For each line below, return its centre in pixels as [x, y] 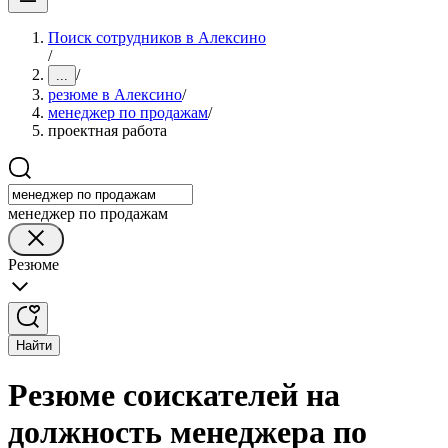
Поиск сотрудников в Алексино [157, 37]
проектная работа [107, 130]
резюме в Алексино [115, 94]
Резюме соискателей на [174, 395]
